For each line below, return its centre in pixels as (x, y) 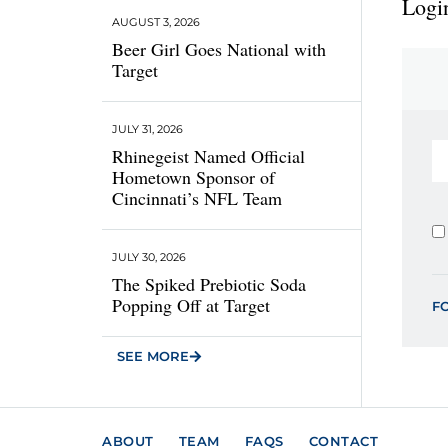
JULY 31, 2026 (147, 129)
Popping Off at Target (191, 305)
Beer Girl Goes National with (219, 49)
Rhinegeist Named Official (208, 156)
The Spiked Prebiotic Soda (209, 284)
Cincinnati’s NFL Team (197, 198)
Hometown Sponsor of (193, 177)
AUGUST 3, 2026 (156, 22)
